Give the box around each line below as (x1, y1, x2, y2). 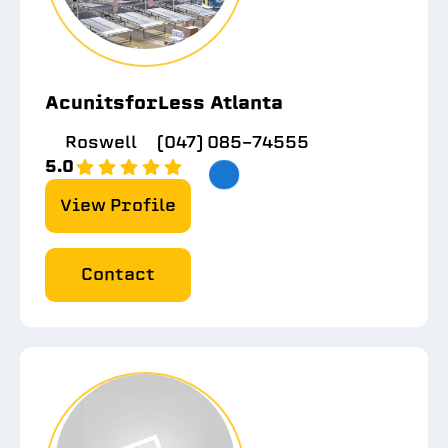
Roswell (65, 131, 137, 154)
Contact (81, 263, 155, 286)
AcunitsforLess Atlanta (45, 90, 283, 115)
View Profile (60, 194, 176, 217)
